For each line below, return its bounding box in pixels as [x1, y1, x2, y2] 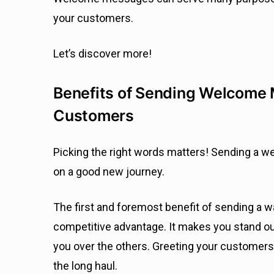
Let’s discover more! [53, 47, 152, 61]
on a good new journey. [53, 165, 167, 179]
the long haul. [53, 259, 120, 273]
